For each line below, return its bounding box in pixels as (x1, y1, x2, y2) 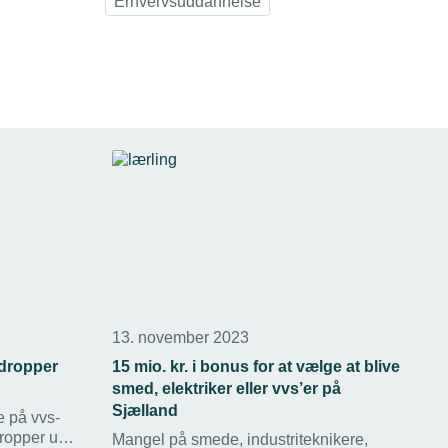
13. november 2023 (112, 328, 249, 346)
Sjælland (112, 401, 178, 419)
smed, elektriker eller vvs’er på (112, 379, 341, 397)
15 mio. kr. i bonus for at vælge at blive (112, 357, 400, 375)
